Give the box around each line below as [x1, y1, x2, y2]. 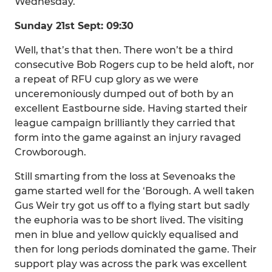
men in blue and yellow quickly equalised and [15, 229, 239, 240]
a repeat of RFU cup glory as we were [15, 73, 199, 85]
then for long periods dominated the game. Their [15, 243, 257, 255]
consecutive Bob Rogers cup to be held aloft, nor [15, 59, 254, 70]
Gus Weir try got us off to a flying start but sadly [15, 200, 250, 211]
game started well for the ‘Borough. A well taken [15, 185, 254, 197]
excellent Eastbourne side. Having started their [15, 103, 248, 114]
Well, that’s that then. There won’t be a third [15, 44, 233, 56]
